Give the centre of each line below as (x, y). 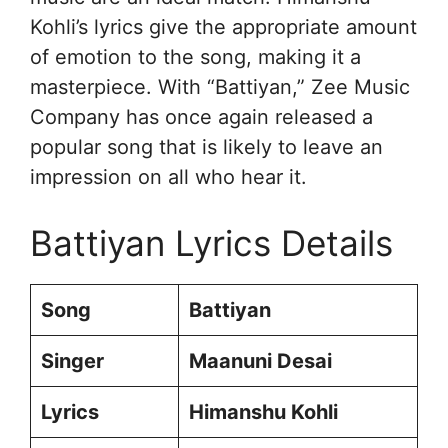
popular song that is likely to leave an (206, 146)
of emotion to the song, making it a (195, 56)
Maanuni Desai (260, 360)
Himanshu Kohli (263, 411)
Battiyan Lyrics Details (211, 242)
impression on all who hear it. (168, 176)
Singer (72, 360)
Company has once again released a (201, 116)
